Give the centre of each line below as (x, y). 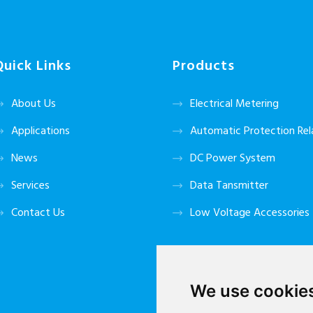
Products (204, 67)
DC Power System (233, 159)
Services (30, 186)
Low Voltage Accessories (250, 213)
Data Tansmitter (230, 186)
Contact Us (38, 213)
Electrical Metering (235, 104)
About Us (34, 104)
